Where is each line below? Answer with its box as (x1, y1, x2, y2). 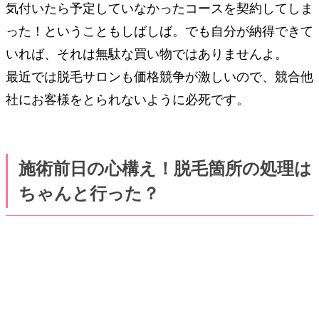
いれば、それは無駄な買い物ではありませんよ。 (6, 47, 288, 62)
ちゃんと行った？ (18, 184, 159, 204)
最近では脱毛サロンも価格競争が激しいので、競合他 (6, 70, 313, 85)
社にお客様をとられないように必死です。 (6, 93, 249, 108)
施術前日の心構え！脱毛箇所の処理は (18, 159, 312, 179)
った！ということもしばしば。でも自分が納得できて (6, 24, 313, 39)
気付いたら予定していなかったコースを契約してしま (6, 1, 313, 16)
